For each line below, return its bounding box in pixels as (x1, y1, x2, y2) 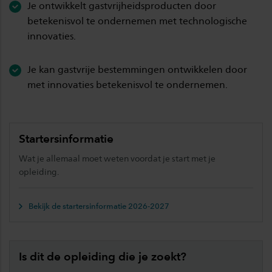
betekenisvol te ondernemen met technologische (27, 15, 247, 27)
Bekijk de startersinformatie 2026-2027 (29, 202, 169, 211)
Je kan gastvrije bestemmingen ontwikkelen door (27, 64, 247, 75)
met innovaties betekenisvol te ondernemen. (27, 79, 228, 90)
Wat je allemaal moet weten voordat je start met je (19, 154, 216, 163)
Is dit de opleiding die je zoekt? (19, 250, 186, 263)
